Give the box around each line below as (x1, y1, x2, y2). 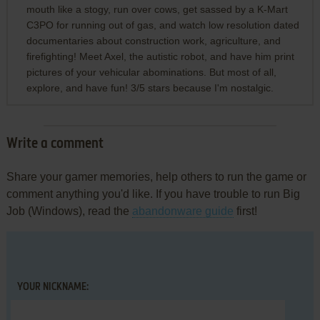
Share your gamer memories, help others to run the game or (6, 170, 306, 183)
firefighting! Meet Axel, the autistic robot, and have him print (26, 50, 294, 62)
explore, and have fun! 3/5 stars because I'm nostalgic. (26, 81, 274, 94)
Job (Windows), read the (6, 204, 132, 217)
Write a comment (6, 136, 104, 151)
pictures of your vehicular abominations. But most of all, (26, 66, 276, 78)
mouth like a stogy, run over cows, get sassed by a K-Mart (26, 3, 288, 15)
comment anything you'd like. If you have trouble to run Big (6, 187, 300, 200)
